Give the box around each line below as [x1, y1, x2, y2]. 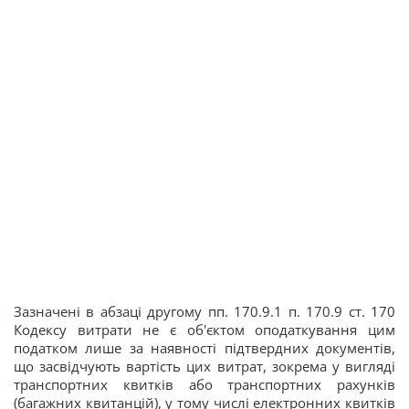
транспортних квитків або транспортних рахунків [14, 375, 395, 394]
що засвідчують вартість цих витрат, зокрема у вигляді [14, 357, 395, 376]
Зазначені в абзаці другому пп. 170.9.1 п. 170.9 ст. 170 [14, 302, 395, 321]
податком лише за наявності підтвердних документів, [14, 339, 395, 358]
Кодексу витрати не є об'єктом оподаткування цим [14, 320, 395, 340]
